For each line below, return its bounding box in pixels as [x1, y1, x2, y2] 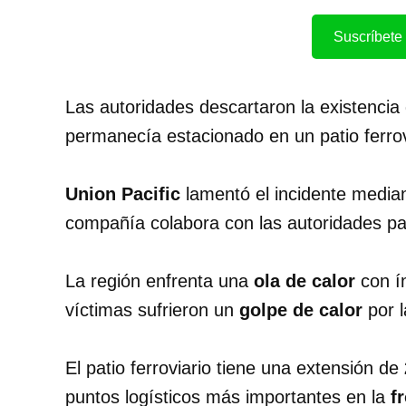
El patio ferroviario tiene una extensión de [65, 358, 404, 379]
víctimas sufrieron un [65, 300, 239, 321]
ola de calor [254, 271, 355, 292]
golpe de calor [239, 300, 362, 321]
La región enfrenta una [65, 271, 254, 292]
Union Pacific [65, 184, 180, 205]
